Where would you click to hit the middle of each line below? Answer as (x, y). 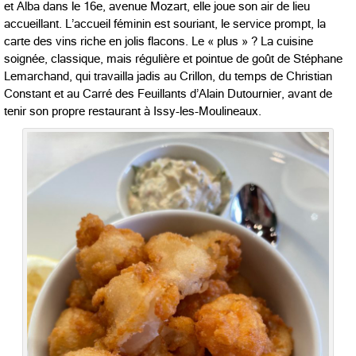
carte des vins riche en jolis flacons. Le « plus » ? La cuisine (159, 41)
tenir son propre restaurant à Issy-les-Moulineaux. (133, 111)
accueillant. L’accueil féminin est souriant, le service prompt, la (165, 23)
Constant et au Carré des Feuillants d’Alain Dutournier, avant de (168, 93)
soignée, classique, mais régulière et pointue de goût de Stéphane (173, 58)
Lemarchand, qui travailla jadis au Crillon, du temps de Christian (168, 76)
